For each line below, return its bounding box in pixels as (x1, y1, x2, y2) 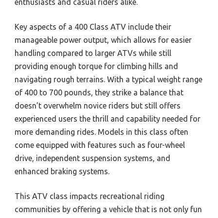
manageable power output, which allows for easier (15, 36, 192, 44)
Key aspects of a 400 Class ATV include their (15, 22, 171, 31)
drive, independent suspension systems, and (15, 154, 170, 163)
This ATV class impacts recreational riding (15, 192, 164, 200)
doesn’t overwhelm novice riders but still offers (15, 101, 181, 110)
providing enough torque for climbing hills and (15, 62, 178, 71)
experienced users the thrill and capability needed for (15, 114, 200, 123)
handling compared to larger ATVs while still (15, 49, 171, 57)
